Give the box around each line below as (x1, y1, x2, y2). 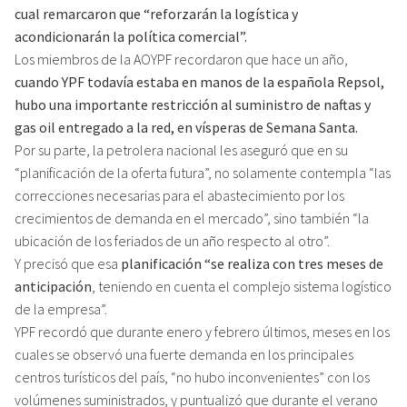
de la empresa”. (15, 299, 107, 318)
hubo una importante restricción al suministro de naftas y (15, 94, 371, 114)
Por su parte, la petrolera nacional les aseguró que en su (15, 140, 348, 159)
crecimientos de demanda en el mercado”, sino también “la (15, 208, 369, 227)
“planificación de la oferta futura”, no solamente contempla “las (15, 163, 391, 182)
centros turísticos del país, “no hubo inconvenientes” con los (15, 367, 370, 386)
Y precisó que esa (15, 253, 121, 273)
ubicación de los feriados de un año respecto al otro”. (15, 231, 330, 250)
